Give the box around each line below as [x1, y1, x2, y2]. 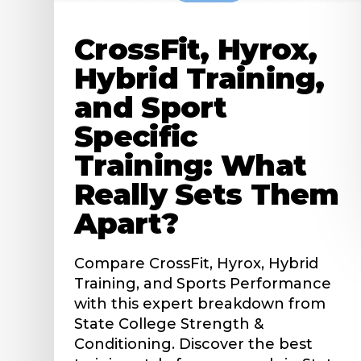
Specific [74, 118, 197, 154]
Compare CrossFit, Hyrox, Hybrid [74, 254, 319, 272]
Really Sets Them [74, 176, 339, 212]
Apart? [74, 205, 178, 241]
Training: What [74, 147, 307, 183]
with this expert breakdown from [74, 294, 326, 313]
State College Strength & [74, 314, 264, 333]
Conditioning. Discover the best [74, 334, 313, 353]
